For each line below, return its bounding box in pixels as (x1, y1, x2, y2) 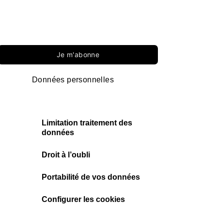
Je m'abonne (56, 50, 100, 59)
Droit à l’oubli (42, 151, 90, 159)
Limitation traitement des (42, 119, 132, 127)
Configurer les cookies (42, 195, 125, 203)
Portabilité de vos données (42, 173, 140, 181)
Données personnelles (32, 75, 114, 84)
